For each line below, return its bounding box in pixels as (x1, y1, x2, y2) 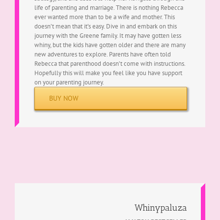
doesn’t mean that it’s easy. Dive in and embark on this (34, 22, 177, 30)
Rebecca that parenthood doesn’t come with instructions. (34, 59, 185, 68)
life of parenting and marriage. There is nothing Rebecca (34, 3, 183, 12)
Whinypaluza (135, 202, 188, 213)
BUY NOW (49, 93, 79, 103)
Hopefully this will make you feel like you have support (34, 68, 182, 77)
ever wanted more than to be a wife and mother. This (34, 12, 175, 21)
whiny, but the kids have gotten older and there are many (34, 40, 186, 49)
